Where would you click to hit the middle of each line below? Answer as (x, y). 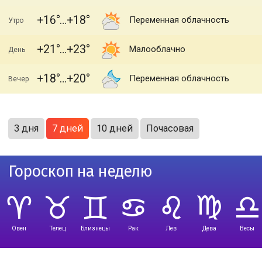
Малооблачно (157, 49)
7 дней (68, 128)
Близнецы (95, 228)
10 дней (115, 128)
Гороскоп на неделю (80, 171)
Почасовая (170, 128)
